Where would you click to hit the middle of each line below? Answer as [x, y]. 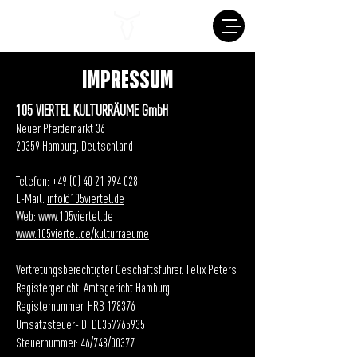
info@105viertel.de [86, 200]
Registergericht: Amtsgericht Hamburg [93, 289]
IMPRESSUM [127, 81]
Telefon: [34, 182]
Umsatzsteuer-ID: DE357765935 [80, 326]
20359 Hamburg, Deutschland [75, 147]
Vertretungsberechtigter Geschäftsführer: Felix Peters [126, 271]
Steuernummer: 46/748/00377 [75, 344]
